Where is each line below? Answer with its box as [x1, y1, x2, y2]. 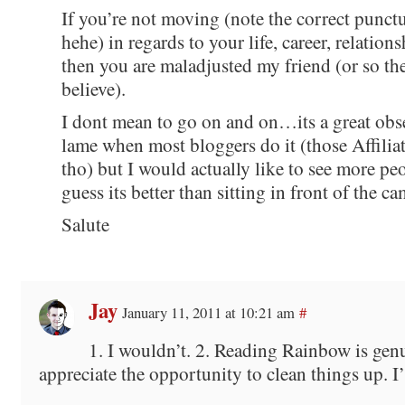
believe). [61, 75, 126, 101]
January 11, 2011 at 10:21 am [121, 301, 295, 323]
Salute [61, 211, 109, 237]
